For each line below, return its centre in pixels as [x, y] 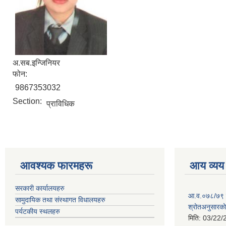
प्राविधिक [61, 103]
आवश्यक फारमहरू [56, 165]
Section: [28, 101]
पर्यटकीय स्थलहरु [38, 211]
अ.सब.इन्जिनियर [36, 63]
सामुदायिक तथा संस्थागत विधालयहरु [60, 200]
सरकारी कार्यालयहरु [40, 188]
